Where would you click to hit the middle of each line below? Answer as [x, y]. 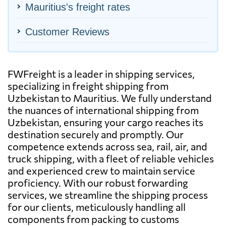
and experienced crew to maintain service [101, 170]
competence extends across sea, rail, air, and [107, 146]
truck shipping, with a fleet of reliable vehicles [111, 158]
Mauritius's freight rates [78, 7]
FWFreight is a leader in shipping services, [101, 73]
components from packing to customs [93, 219]
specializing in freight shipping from [88, 86]
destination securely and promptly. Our [96, 134]
